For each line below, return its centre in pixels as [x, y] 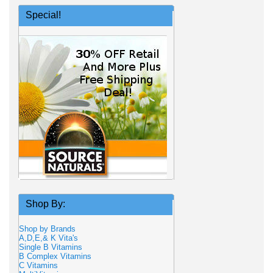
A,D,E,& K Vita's [48, 238]
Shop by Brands [51, 229]
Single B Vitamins [51, 247]
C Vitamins [38, 265]
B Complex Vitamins [55, 256]
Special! [43, 15]
